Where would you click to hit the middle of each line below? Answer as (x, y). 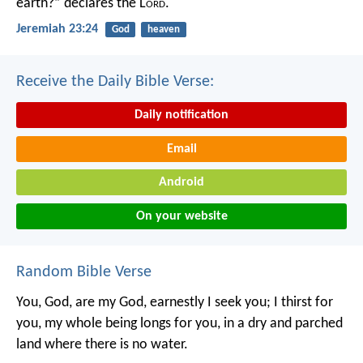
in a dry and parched (282, 323)
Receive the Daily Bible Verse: (115, 82)
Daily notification (181, 115)
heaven (163, 29)
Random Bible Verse (84, 272)
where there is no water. (115, 344)
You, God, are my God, (81, 302)
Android (181, 183)
